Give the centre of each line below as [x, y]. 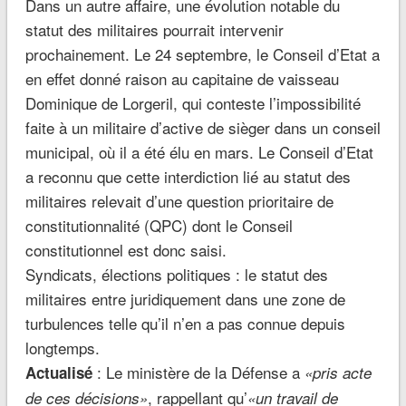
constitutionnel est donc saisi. [126, 250]
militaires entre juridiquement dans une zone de [185, 299]
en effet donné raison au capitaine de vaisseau [182, 79]
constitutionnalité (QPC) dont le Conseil [159, 226]
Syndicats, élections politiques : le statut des [176, 275]
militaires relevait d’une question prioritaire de [179, 201]
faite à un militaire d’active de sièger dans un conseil [203, 128]
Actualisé [61, 373]
